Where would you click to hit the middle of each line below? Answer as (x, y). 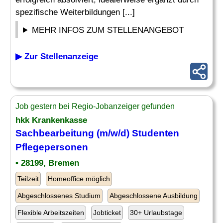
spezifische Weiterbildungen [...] (75, 12)
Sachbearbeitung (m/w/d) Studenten (97, 133)
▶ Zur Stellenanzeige (57, 56)
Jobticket (107, 213)
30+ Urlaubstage (156, 213)
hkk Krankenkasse (51, 120)
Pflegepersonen (52, 147)
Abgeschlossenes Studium (59, 196)
